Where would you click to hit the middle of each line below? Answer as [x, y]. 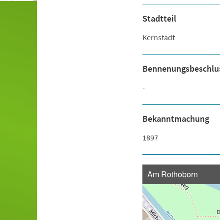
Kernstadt [158, 37]
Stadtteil [159, 18]
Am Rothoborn [172, 174]
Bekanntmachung [176, 119]
